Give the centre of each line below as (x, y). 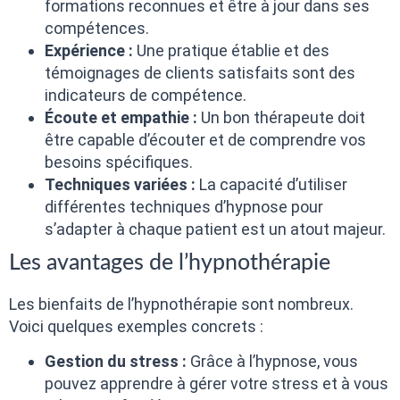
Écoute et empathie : (121, 117)
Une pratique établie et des (231, 50)
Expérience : (89, 50)
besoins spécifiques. (119, 162)
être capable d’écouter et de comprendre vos (205, 139)
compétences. (97, 28)
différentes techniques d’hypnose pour (184, 206)
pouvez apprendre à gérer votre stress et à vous (217, 384)
